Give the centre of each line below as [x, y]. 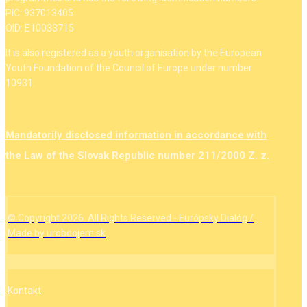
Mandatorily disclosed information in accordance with [136, 135]
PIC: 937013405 [39, 13]
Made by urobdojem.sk [57, 233]
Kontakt [24, 291]
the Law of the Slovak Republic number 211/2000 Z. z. [137, 156]
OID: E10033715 [40, 28]
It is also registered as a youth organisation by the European [134, 53]
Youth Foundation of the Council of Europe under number [129, 68]
